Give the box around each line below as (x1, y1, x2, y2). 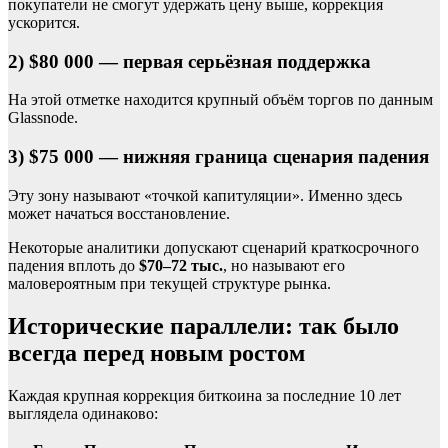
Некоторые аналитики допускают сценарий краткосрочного (8, 238, 419, 256)
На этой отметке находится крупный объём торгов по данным (8, 91, 433, 109)
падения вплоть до (8, 256, 139, 274)
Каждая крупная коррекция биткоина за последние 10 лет (8, 386, 401, 404)
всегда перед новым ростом (8, 339, 305, 366)
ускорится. (8, 13, 80, 31)
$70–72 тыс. (139, 256, 223, 274)
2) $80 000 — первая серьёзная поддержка (8, 50, 371, 72)
